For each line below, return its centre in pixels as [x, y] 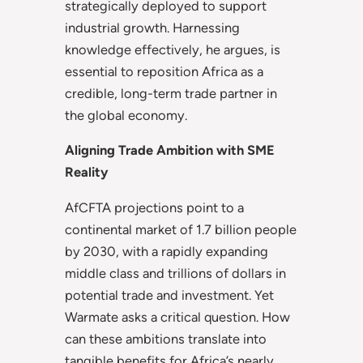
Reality [86, 172]
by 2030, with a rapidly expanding [167, 251]
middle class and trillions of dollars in [175, 273]
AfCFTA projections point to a [154, 207]
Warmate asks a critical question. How [177, 316]
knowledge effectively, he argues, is [173, 49]
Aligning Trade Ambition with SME [170, 150]
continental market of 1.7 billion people [181, 229]
